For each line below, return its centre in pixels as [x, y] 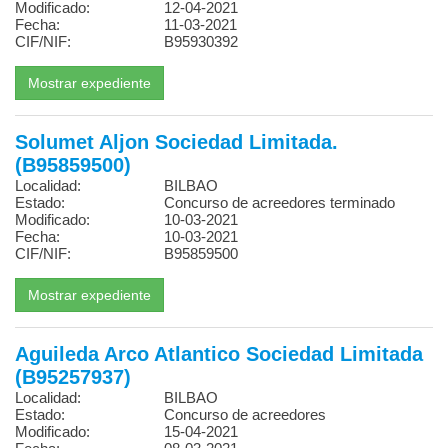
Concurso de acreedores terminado [280, 202]
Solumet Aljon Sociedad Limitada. [176, 142]
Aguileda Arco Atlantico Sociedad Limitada [219, 354]
